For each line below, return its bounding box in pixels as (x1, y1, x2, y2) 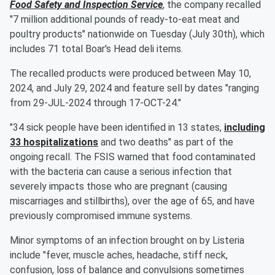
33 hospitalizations (10, 136, 98, 149)
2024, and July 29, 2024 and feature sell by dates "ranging (10, 82, 259, 95)
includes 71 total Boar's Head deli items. (10, 43, 183, 55)
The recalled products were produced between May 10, (10, 68, 251, 80)
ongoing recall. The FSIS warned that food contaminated (10, 151, 255, 163)
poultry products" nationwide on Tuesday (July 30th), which (10, 28, 265, 41)
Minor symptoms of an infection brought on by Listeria (10, 234, 244, 247)
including (224, 122, 265, 134)
